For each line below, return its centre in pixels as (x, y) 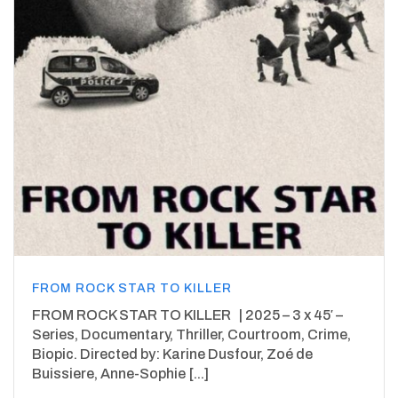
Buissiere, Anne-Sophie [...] (120, 374)
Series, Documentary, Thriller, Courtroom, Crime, (191, 335)
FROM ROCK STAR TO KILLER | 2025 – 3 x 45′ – (187, 315)
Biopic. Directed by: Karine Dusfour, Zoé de (172, 354)
